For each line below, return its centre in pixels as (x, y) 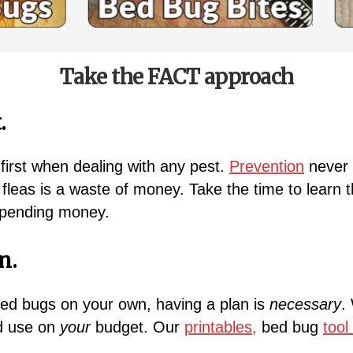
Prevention (267, 166)
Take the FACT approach (176, 76)
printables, (221, 327)
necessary (305, 304)
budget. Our (137, 327)
